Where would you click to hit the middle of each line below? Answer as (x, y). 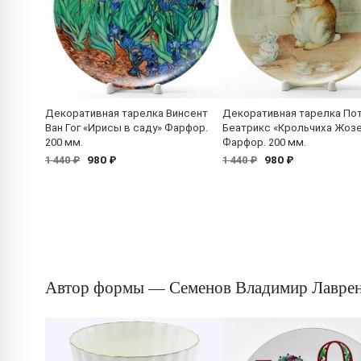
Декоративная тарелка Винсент (127, 114)
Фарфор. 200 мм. (264, 143)
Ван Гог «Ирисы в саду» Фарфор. (127, 128)
